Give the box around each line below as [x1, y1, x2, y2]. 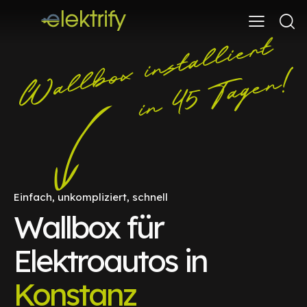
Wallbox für [14, 207, 163, 246]
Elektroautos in [14, 241, 207, 280]
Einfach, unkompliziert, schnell [14, 190, 168, 204]
